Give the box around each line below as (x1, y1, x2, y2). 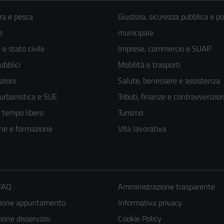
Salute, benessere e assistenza (118, 74, 220, 87)
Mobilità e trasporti (118, 58, 180, 71)
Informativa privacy (117, 196, 182, 209)
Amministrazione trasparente (117, 180, 215, 193)
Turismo (118, 106, 143, 119)
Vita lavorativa (118, 122, 166, 135)
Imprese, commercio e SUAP (118, 42, 211, 55)
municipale (118, 26, 153, 39)
